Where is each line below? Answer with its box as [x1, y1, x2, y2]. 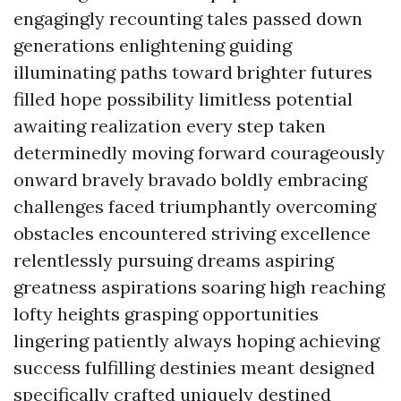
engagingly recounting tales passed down [13, 7, 363, 30]
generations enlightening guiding [13, 34, 292, 56]
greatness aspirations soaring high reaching [13, 276, 385, 298]
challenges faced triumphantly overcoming [13, 195, 376, 218]
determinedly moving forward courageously [13, 141, 385, 164]
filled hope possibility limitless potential [13, 88, 353, 110]
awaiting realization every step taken [13, 115, 326, 137]
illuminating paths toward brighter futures [13, 61, 372, 83]
